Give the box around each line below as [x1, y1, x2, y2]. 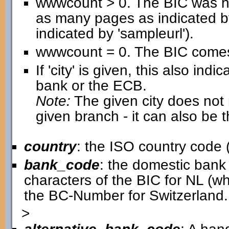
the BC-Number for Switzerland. [24, 188, 228, 203]
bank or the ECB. [35, 78, 147, 94]
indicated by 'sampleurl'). [35, 26, 194, 41]
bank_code [24, 157, 100, 173]
